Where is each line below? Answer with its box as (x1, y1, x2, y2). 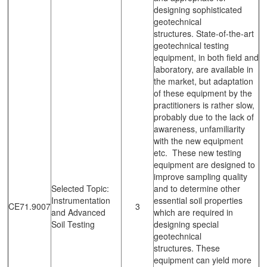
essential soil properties (154, 194, 243, 206)
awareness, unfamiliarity (154, 122, 245, 135)
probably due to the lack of (154, 110, 254, 123)
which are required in (154, 206, 233, 218)
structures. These (154, 241, 220, 254)
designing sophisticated (154, 3, 242, 15)
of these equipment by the (154, 86, 252, 99)
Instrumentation (51, 194, 110, 206)
